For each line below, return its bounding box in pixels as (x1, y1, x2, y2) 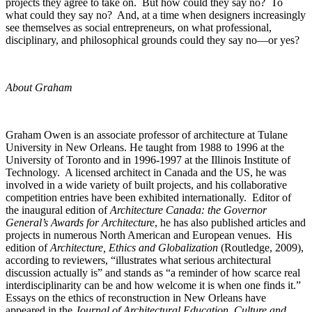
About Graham (6, 81, 72, 93)
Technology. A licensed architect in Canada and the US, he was (6, 166, 286, 178)
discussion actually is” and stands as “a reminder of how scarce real (6, 266, 300, 279)
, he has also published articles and (155, 216, 306, 228)
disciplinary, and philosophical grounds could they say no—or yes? (6, 33, 299, 46)
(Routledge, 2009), (218, 241, 304, 253)
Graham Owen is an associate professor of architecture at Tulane (6, 128, 288, 141)
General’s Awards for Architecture (6, 216, 155, 228)
